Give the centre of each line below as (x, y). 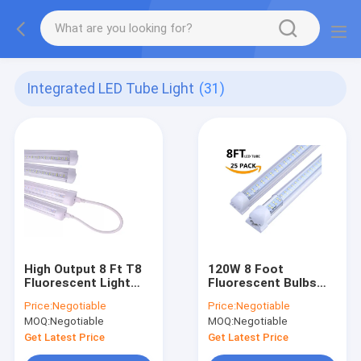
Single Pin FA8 (250, 296)
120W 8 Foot (246, 269)
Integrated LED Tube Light (111, 89)
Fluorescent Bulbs (263, 282)
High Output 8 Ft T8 (83, 269)
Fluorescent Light (77, 282)
